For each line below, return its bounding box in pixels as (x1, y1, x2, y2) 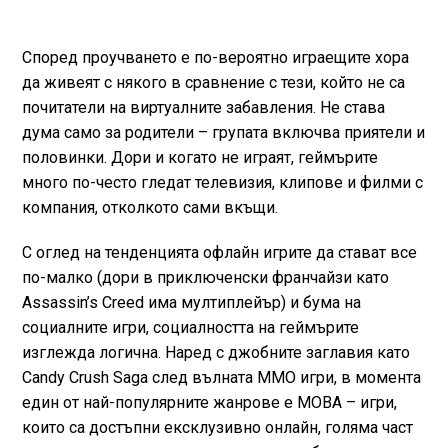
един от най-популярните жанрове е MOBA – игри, (21, 392, 397, 412)
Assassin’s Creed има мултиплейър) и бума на (21, 292, 361, 312)
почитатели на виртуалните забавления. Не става (21, 97, 385, 117)
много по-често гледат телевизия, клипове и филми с (21, 172, 423, 192)
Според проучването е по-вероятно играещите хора (21, 47, 409, 67)
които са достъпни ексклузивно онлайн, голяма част (21, 417, 413, 437)
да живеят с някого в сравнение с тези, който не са (21, 72, 405, 92)
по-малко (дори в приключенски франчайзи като (21, 267, 389, 287)
